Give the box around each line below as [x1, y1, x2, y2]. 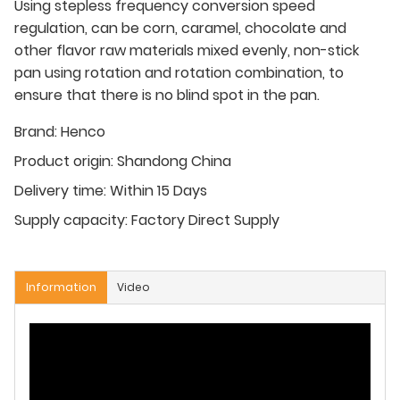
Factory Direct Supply [131, 209, 279, 230]
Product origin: [14, 150, 113, 171]
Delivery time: [14, 179, 106, 201]
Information [26, 279, 96, 295]
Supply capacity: [14, 209, 128, 230]
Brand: [14, 121, 57, 142]
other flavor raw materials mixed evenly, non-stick [14, 39, 359, 61]
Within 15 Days [110, 179, 207, 201]
